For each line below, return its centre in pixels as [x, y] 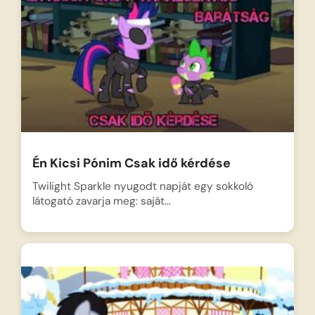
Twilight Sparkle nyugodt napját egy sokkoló [142, 187]
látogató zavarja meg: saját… [101, 201]
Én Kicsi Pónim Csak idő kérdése [131, 163]
